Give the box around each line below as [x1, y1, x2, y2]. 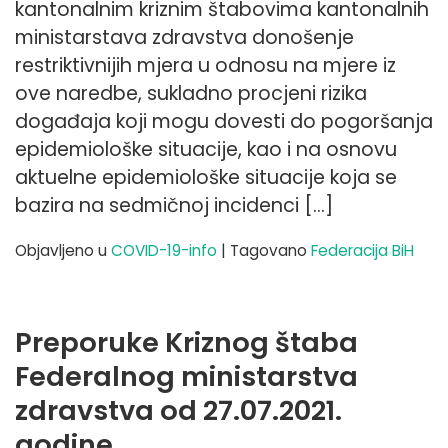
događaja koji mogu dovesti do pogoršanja [15, 107, 433, 135]
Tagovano [230, 239, 311, 261]
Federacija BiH [311, 239, 414, 261]
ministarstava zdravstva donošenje [15, 23, 354, 51]
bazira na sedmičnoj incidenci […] [15, 191, 333, 219]
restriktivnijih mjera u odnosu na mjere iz [15, 51, 396, 79]
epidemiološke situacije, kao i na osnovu [15, 135, 397, 163]
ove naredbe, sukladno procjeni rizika [15, 79, 367, 107]
